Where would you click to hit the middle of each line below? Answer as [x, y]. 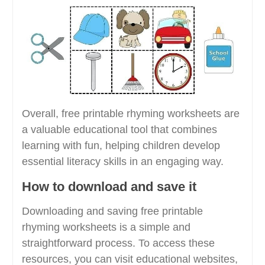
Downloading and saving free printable [112, 211]
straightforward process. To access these [118, 243]
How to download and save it [109, 187]
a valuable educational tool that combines [119, 130]
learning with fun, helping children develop [121, 146]
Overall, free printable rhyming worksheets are [130, 114]
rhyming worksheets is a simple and [106, 227]
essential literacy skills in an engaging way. [122, 162]
